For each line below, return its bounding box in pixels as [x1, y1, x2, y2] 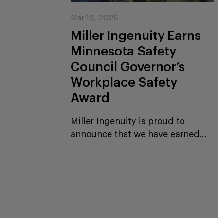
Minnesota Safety [71, 45, 177, 58]
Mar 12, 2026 [71, 14, 119, 22]
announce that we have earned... [71, 129, 207, 139]
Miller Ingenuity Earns [71, 29, 201, 42]
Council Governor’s [71, 60, 185, 73]
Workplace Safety [71, 76, 178, 89]
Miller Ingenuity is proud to [71, 116, 185, 126]
